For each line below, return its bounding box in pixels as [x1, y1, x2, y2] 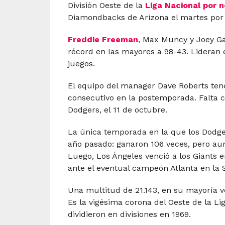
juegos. [67, 59, 95, 68]
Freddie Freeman [67, 35, 138, 44]
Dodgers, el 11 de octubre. [67, 105, 167, 115]
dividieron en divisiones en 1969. [67, 209, 191, 219]
